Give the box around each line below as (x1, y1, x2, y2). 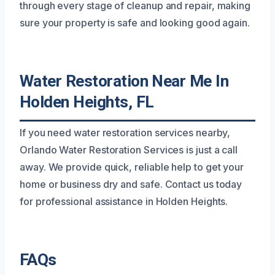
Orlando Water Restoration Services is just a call (20, 143, 238, 156)
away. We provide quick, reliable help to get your (20, 160, 244, 173)
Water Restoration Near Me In (20, 71, 229, 90)
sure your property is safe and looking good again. (20, 16, 250, 29)
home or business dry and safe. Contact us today (20, 177, 242, 190)
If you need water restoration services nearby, (20, 126, 231, 139)
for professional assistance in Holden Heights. (20, 195, 228, 207)
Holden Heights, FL (20, 92, 154, 111)
